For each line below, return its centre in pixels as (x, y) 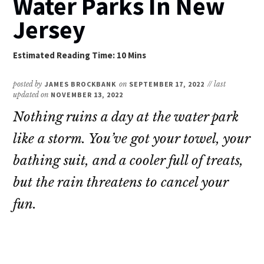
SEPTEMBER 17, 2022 (167, 84)
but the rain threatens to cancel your (121, 182)
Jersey (49, 29)
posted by (28, 84)
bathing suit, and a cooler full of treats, (128, 160)
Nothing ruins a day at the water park (126, 117)
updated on (32, 94)
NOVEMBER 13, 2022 (87, 94)
